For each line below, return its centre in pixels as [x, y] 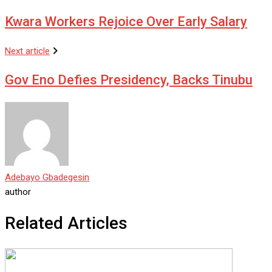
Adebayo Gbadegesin [47, 178]
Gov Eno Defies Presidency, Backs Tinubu [129, 80]
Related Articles [66, 223]
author [18, 192]
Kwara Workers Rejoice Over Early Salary [126, 22]
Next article [27, 51]
